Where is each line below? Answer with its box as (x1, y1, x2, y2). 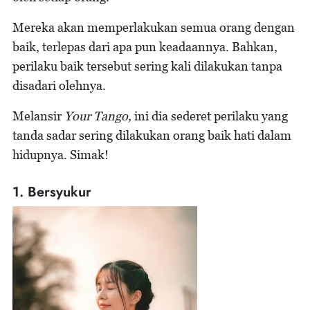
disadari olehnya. (12, 78, 106, 93)
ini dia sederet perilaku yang (131, 109, 288, 123)
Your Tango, (64, 109, 131, 123)
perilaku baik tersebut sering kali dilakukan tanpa (12, 59, 282, 73)
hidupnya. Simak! (12, 147, 109, 162)
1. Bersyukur (12, 182, 91, 202)
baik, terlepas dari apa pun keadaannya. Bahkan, (12, 39, 277, 54)
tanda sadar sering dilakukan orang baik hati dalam (12, 128, 291, 143)
